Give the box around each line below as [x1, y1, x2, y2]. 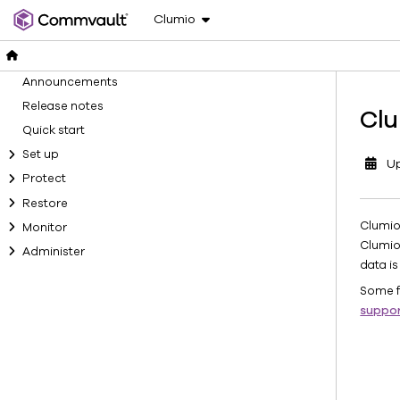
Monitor [21, 219, 67, 236]
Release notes [21, 97, 104, 114]
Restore [21, 195, 68, 212]
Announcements [21, 73, 118, 90]
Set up [21, 146, 59, 163]
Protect [21, 171, 66, 187]
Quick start [21, 121, 85, 138]
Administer [21, 243, 85, 260]
